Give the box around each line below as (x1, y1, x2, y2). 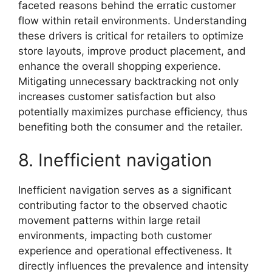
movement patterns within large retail (18, 214, 200, 226)
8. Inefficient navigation (18, 149, 212, 171)
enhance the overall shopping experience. (18, 59, 221, 72)
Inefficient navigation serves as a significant (18, 184, 231, 196)
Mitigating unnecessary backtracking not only (18, 75, 239, 87)
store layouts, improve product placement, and (18, 44, 246, 57)
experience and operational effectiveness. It (18, 245, 232, 257)
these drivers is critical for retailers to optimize (18, 29, 243, 42)
